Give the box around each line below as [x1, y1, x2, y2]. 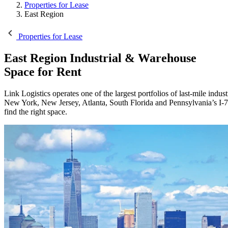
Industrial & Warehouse [70, 51, 196, 65]
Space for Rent [4, 65, 81, 78]
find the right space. [4, 107, 69, 116]
